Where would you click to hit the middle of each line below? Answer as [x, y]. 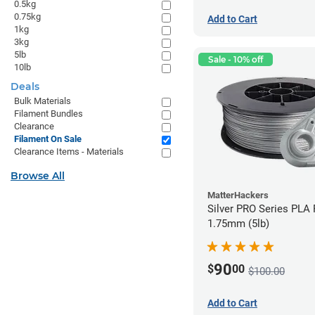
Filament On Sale [48, 139]
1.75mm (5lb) [238, 223]
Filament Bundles [49, 114]
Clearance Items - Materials [69, 152]
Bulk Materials [43, 101]
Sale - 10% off [236, 59]
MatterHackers [238, 195]
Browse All [38, 176]
